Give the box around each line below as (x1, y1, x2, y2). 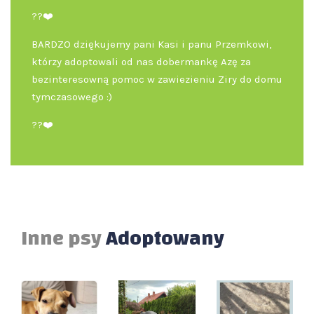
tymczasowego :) (32, 90, 115, 104)
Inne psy (21, 219, 106, 258)
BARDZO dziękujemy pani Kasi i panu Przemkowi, (32, 38, 271, 51)
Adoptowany (106, 219, 224, 258)
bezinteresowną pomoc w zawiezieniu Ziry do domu (32, 73, 282, 86)
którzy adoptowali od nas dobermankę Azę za (32, 55, 251, 69)
